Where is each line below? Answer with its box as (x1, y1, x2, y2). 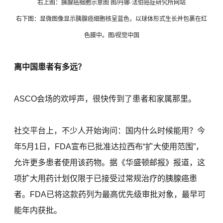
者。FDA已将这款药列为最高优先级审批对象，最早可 (14, 190, 206, 199)
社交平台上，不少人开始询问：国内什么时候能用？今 (14, 126, 206, 135)
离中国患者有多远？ (14, 62, 86, 71)
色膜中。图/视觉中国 (84, 31, 139, 39)
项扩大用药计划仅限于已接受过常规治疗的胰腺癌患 (14, 174, 198, 183)
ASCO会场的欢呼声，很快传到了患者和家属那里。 (14, 94, 197, 103)
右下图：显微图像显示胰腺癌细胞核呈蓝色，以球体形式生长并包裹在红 (16, 15, 207, 22)
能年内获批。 (14, 206, 62, 215)
